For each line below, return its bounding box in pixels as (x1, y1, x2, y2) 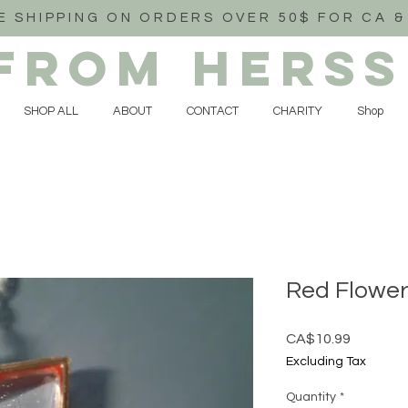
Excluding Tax (286, 354, 366, 368)
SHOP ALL (24, 105, 78, 117)
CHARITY (273, 105, 322, 117)
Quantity (286, 390, 336, 403)
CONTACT (187, 105, 239, 117)
